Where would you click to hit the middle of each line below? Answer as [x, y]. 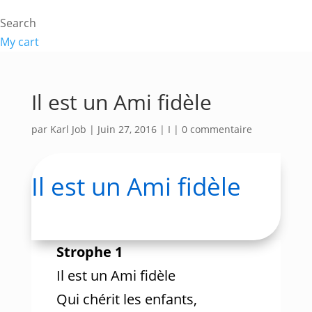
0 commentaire [217, 129]
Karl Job [68, 129]
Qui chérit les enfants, [126, 299]
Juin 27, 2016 [127, 129]
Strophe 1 [89, 252]
